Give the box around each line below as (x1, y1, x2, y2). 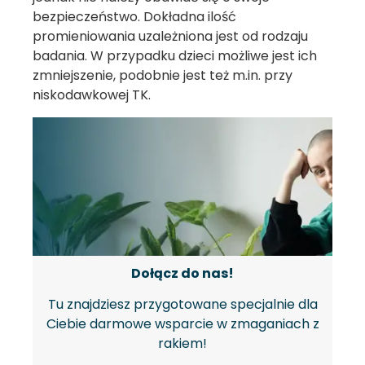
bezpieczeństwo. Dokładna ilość (33, 7, 236, 27)
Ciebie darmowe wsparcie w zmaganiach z (46, 314, 319, 334)
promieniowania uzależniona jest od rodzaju (33, 27, 308, 46)
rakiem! (158, 334, 207, 354)
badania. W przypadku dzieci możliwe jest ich (33, 46, 317, 66)
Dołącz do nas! (131, 263, 234, 283)
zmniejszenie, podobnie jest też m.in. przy (33, 66, 292, 86)
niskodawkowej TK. (33, 86, 151, 105)
